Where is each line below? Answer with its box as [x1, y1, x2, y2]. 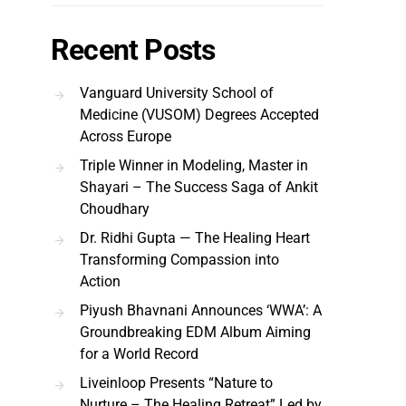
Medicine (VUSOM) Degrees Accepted [80, 106, 319, 123]
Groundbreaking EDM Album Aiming [80, 324, 311, 341]
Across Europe [80, 128, 171, 145]
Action [80, 273, 121, 290]
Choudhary [80, 200, 150, 217]
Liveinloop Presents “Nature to [80, 374, 273, 391]
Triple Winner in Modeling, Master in [80, 157, 308, 174]
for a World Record [80, 345, 198, 362]
